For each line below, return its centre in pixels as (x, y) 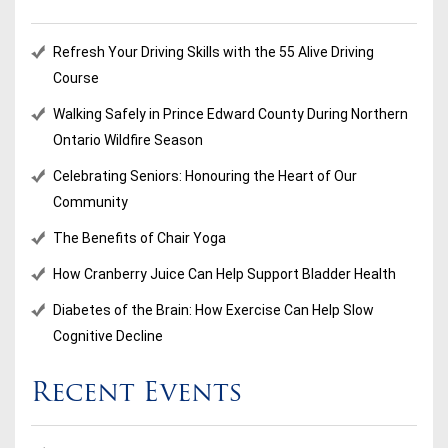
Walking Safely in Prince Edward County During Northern (230, 114)
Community (90, 202)
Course (76, 78)
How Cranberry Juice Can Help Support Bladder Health (224, 274)
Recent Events (137, 395)
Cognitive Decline (108, 336)
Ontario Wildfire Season (128, 140)
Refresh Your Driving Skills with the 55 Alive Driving (213, 52)
